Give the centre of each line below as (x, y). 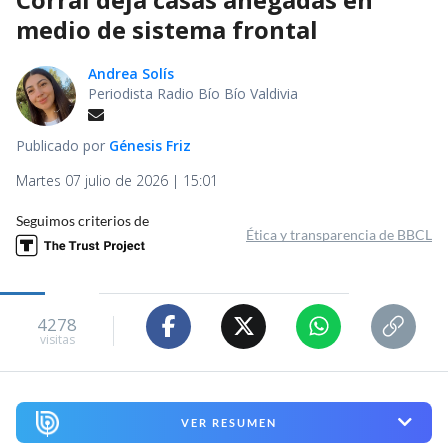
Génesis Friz (150, 145)
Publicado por (62, 145)
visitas (57, 340)
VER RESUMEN (228, 422)
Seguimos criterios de (82, 220)
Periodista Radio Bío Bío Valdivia (193, 93)
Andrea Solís (131, 73)
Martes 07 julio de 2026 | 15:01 (117, 180)
